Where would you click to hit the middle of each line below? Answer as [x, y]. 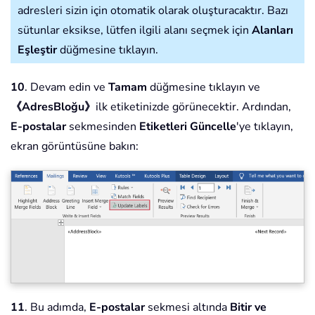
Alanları [272, 31]
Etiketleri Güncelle [188, 127]
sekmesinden [103, 127]
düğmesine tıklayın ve [204, 88]
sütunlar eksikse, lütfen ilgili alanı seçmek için [135, 31]
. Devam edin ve [66, 88]
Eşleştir [37, 50]
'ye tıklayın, [265, 127]
